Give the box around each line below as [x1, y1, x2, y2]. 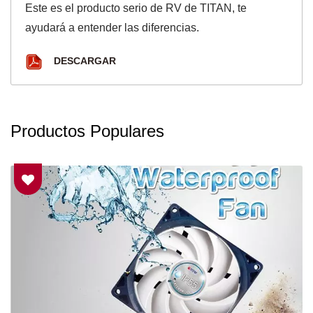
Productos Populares [10, 121, 164, 140]
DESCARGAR [51, 55, 116, 67]
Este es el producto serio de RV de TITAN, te [25, 1, 247, 14]
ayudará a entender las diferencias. [25, 21, 199, 34]
